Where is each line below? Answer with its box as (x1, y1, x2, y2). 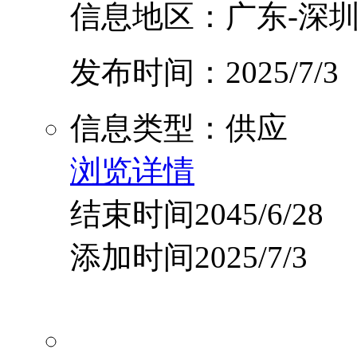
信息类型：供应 (70, 111, 288, 146)
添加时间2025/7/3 (70, 240, 308, 275)
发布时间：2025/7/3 (70, 55, 339, 90)
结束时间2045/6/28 (70, 197, 324, 232)
